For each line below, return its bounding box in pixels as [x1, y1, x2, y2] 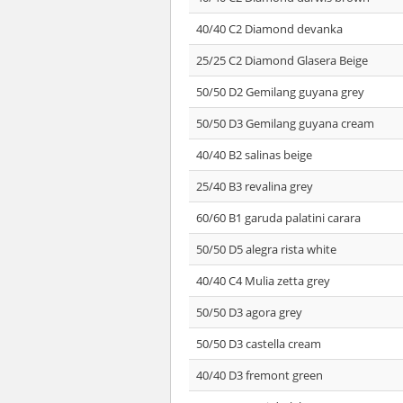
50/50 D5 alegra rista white [196, 241, 336, 257]
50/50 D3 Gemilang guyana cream [196, 115, 374, 131]
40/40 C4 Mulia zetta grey [196, 273, 330, 289]
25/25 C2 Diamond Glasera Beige [196, 52, 368, 68]
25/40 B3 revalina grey [196, 178, 313, 194]
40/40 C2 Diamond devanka [196, 21, 343, 37]
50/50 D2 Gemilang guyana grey [196, 84, 364, 100]
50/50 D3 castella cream [196, 336, 321, 352]
